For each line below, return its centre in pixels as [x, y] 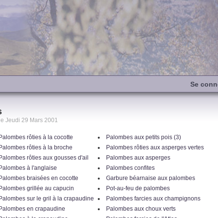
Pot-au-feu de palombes [138, 188]
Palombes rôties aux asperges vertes [155, 147]
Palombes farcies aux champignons [153, 199]
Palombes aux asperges [138, 158]
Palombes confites [130, 168]
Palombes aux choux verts [141, 209]
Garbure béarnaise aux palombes [150, 178]
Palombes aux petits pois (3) [143, 137]
